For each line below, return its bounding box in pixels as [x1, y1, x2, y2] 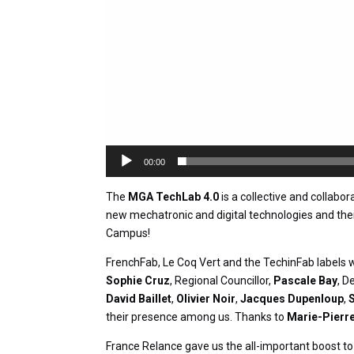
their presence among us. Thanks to [106, 310, 288, 323]
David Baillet [106, 292, 172, 305]
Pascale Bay [273, 273, 338, 287]
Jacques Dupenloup [240, 292, 345, 305]
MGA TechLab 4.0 [128, 190, 220, 203]
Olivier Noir [176, 292, 236, 305]
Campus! [106, 226, 151, 239]
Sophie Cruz [106, 273, 171, 287]
